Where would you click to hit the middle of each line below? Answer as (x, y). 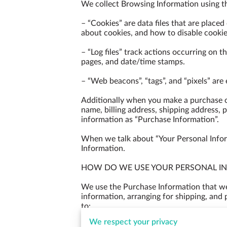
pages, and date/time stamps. (133, 62)
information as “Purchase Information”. (150, 120)
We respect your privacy (133, 222)
